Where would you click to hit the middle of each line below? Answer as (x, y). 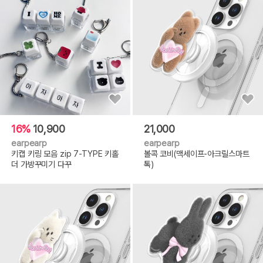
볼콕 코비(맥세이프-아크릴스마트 (196, 154)
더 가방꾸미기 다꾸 (41, 164)
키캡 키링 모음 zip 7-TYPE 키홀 (65, 154)
